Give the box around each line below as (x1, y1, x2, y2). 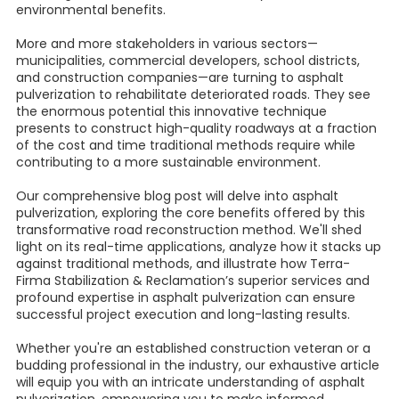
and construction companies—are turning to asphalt (16, 69, 344, 87)
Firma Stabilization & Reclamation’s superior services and (16, 272, 370, 290)
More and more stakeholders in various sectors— (16, 35, 318, 53)
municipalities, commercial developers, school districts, (16, 52, 360, 70)
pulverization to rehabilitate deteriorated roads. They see (16, 85, 370, 104)
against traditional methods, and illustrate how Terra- (16, 255, 350, 273)
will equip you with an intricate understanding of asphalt (16, 373, 365, 392)
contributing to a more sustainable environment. (16, 153, 321, 172)
